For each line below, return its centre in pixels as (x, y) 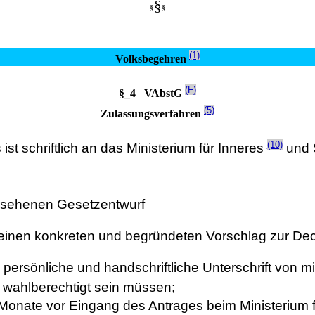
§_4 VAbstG (152, 93)
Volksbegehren (152, 59)
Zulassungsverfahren (152, 114)
